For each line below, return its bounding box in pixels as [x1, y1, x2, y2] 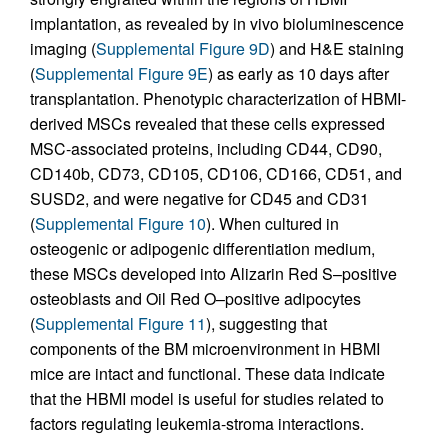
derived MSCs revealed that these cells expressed [30, 112, 385, 136]
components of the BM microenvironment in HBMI [30, 337, 380, 361]
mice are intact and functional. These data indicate [30, 362, 385, 386]
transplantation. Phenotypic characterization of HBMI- [30, 87, 406, 111]
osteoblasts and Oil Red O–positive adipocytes [30, 287, 361, 311]
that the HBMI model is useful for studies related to [30, 387, 384, 411]
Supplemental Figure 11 [35, 312, 206, 336]
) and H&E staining [270, 37, 404, 61]
